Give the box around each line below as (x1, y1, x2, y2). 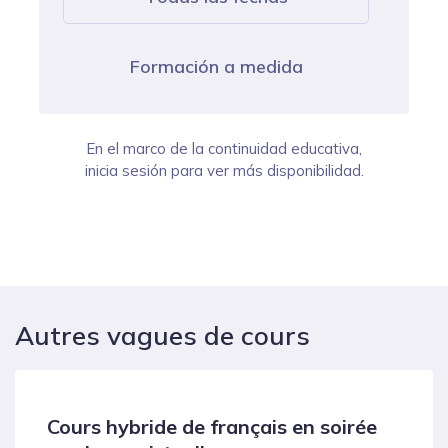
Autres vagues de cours (15, 319, 310, 353)
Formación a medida (129, 55, 303, 79)
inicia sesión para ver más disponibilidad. (84, 161, 364, 181)
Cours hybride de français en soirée (47, 414, 377, 440)
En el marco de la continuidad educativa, (86, 139, 362, 159)
